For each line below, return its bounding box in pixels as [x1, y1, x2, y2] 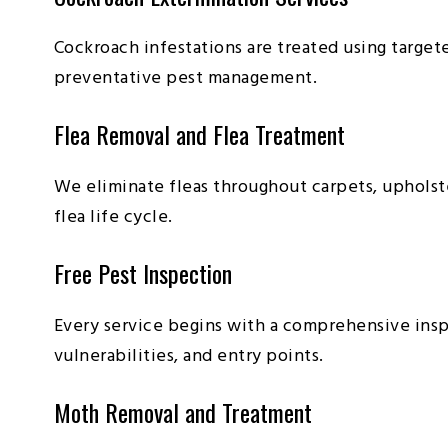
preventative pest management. [53, 63, 318, 93]
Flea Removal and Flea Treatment [53, 115, 345, 152]
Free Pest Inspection [53, 254, 232, 291]
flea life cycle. [53, 202, 173, 232]
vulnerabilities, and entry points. [53, 341, 324, 371]
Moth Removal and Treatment [53, 393, 312, 430]
